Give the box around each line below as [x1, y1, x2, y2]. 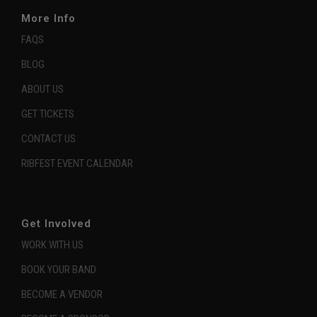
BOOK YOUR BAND [21, 263, 96, 276]
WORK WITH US [21, 238, 83, 251]
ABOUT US [21, 82, 64, 96]
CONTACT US [21, 132, 76, 145]
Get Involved [21, 217, 91, 230]
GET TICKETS [21, 107, 74, 120]
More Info [21, 11, 76, 25]
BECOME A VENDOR [21, 287, 103, 301]
